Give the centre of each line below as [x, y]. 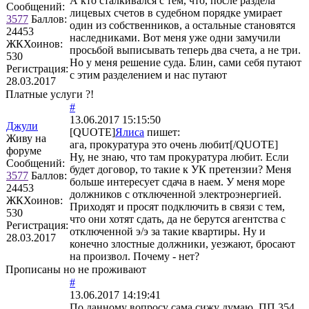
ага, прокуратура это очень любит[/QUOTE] [174, 144]
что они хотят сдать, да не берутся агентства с [178, 219]
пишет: [162, 132]
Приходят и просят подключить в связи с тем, [177, 206]
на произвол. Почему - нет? [134, 256]
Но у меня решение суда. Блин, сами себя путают [186, 62]
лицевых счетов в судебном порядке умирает [176, 12]
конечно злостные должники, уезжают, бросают [182, 243]
